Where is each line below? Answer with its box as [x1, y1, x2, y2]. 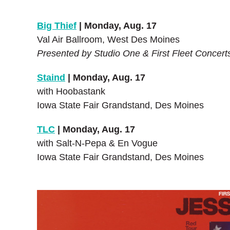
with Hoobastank [37, 86, 105, 97]
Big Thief [37, 21, 76, 31]
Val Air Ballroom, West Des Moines [37, 34, 180, 45]
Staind [37, 72, 65, 83]
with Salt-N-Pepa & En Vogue [37, 138, 158, 148]
